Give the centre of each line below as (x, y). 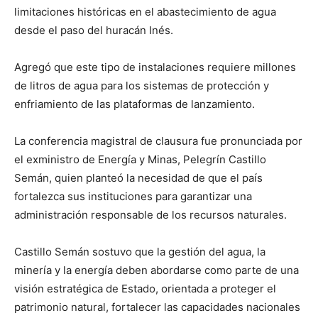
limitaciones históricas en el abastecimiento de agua (145, 11)
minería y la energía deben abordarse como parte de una (157, 270)
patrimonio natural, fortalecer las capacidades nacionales (157, 307)
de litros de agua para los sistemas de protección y (142, 85)
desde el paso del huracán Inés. (94, 30)
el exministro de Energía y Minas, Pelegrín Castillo (140, 159)
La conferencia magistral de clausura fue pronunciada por (158, 141)
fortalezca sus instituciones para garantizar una (133, 196)
